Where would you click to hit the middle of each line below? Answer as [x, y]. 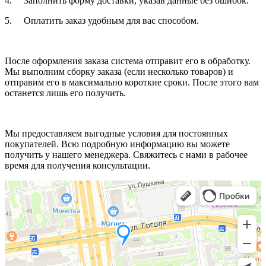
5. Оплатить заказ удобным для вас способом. [103, 20]
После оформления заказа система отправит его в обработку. [128, 61]
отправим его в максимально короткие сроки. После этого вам [132, 82]
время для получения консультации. [77, 165]
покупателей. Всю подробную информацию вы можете [117, 144]
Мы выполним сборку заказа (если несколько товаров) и [119, 71]
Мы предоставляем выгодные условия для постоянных [116, 133]
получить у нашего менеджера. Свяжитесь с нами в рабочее [126, 154]
